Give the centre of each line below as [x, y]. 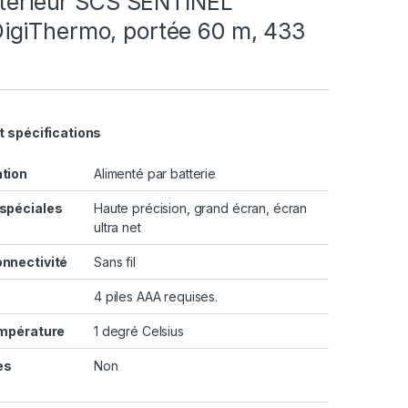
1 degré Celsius [139, 331]
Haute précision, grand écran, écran [201, 208]
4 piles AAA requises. [156, 296]
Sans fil [115, 261]
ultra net [117, 227]
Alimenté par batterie [155, 173]
